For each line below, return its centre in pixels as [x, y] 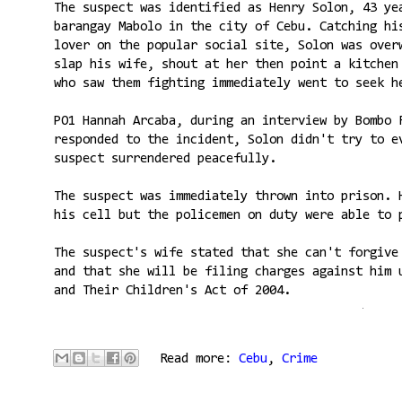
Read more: [199, 359]
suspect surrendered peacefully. [165, 159]
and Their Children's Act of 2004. [172, 291]
